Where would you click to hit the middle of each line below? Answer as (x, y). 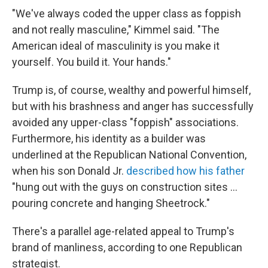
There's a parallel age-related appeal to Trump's (123, 231)
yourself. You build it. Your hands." (92, 62)
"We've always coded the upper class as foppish (127, 13)
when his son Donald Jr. (69, 170)
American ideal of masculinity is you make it (116, 45)
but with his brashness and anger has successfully (133, 106)
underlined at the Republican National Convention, (129, 154)
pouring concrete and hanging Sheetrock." (111, 203)
